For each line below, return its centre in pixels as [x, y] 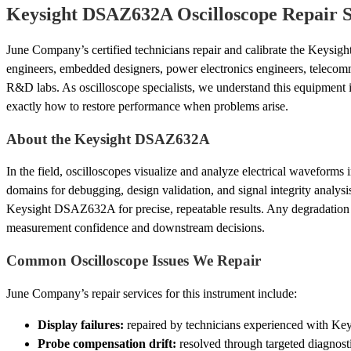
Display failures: [81, 324]
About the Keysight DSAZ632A [108, 139]
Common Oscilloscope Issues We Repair [134, 261]
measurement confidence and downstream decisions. [136, 228]
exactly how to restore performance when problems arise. [147, 107]
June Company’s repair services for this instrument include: [152, 293]
